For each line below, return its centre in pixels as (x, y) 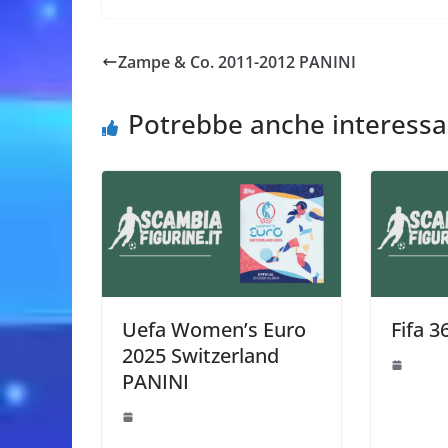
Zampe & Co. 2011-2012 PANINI (237, 61)
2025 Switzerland (200, 355)
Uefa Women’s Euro (214, 329)
